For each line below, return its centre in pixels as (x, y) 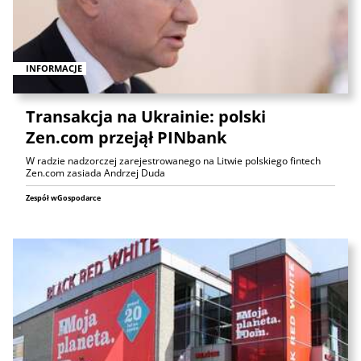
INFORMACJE (54, 68)
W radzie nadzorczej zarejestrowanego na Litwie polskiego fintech (173, 161)
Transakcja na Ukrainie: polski (146, 117)
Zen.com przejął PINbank (126, 138)
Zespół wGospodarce (63, 198)
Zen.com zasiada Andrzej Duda (95, 173)
